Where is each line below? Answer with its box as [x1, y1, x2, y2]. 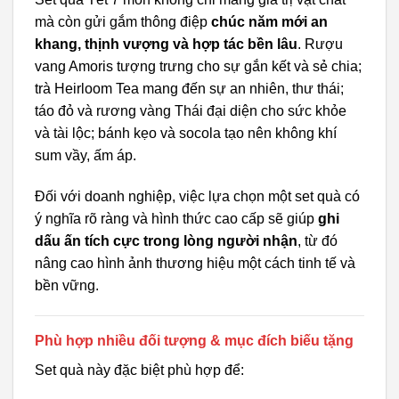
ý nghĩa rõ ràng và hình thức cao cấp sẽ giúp [35, 210, 318, 226]
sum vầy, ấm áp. [35, 148, 136, 164]
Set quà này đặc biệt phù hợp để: [35, 362, 244, 378]
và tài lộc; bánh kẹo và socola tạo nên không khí [35, 126, 337, 142]
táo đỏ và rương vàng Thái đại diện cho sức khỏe [35, 103, 346, 119]
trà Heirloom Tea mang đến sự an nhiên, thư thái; [35, 81, 344, 97]
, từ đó [297, 232, 338, 248]
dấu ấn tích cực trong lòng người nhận [35, 232, 297, 248]
